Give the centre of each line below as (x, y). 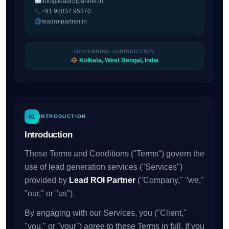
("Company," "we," (169, 180)
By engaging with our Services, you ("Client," (105, 213)
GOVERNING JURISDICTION (114, 51)
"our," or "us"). (49, 194)
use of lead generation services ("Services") (103, 167)
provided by (47, 180)
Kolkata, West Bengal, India (118, 60)
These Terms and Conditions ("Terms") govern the (114, 154)
